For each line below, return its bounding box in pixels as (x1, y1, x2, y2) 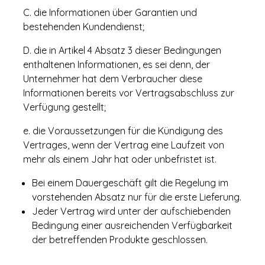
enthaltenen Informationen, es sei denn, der (23, 59, 210, 70)
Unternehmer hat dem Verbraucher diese (23, 73, 202, 85)
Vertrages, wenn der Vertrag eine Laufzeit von (23, 139, 224, 151)
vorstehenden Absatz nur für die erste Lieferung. (32, 191, 241, 203)
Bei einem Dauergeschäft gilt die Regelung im (32, 177, 228, 189)
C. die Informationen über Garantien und (23, 7, 197, 18)
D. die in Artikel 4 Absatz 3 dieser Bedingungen (23, 44, 221, 56)
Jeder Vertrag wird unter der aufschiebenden (32, 205, 231, 217)
